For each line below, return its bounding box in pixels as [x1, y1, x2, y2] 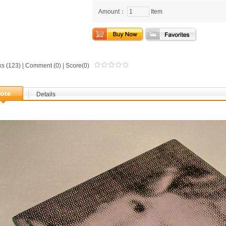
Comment [25, 62, 52, 69]
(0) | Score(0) [52, 62, 94, 69]
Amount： [98, 8, 127, 15]
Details [36, 91, 55, 98]
